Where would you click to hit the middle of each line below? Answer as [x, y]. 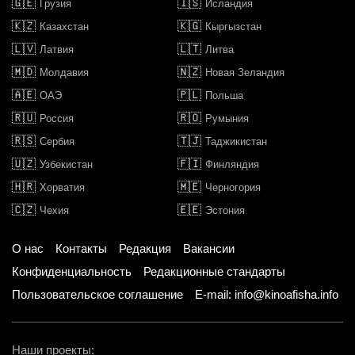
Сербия [57, 141]
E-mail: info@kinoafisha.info [267, 294]
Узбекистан [66, 164]
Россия [57, 118]
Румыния [227, 118]
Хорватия [62, 187]
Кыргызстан [233, 26]
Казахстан [64, 26]
